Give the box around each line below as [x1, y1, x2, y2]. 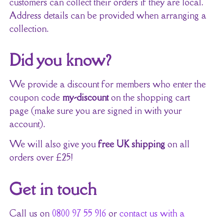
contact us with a [119, 207, 185, 219]
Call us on [9, 207, 52, 219]
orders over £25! [9, 151, 73, 164]
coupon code [9, 91, 62, 104]
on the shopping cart [108, 91, 190, 104]
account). [9, 118, 45, 130]
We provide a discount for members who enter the [9, 78, 206, 90]
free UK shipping [98, 138, 165, 150]
